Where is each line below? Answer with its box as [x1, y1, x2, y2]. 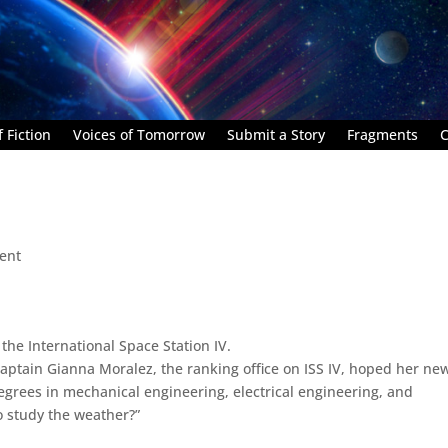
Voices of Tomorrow [73, 124, 205, 144]
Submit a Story [227, 124, 325, 144]
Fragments [347, 124, 418, 144]
